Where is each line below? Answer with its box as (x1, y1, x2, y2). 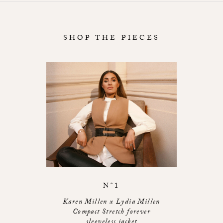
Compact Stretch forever (72, 207, 151, 219)
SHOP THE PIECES (63, 33, 160, 45)
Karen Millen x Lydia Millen (63, 197, 160, 209)
